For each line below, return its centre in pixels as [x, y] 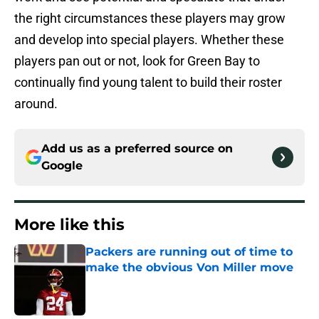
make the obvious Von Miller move [189, 268]
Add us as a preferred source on [137, 149]
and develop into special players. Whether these [149, 40]
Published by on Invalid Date [147, 282]
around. [36, 104]
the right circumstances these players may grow [150, 19]
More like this [69, 225]
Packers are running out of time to [189, 252]
